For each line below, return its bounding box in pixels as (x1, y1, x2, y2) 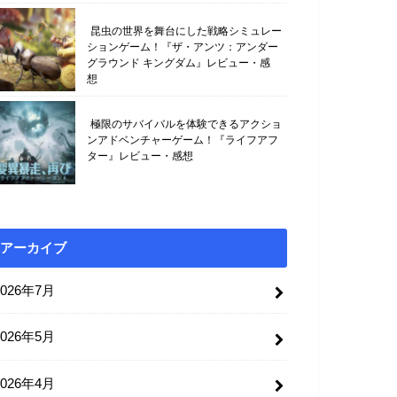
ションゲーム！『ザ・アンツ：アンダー (87, 41, 278, 54)
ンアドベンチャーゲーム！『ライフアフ (87, 134, 278, 147)
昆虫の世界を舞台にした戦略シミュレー (90, 25, 282, 38)
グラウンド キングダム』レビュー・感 (87, 57, 270, 70)
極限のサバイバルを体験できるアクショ (90, 118, 282, 131)
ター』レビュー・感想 (87, 150, 193, 163)
